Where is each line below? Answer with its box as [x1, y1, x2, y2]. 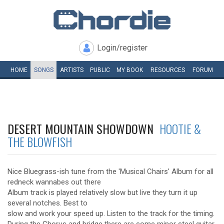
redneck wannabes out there [7, 177, 101, 186]
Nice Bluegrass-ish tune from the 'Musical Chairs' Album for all [7, 167, 213, 176]
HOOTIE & [159, 119, 201, 137]
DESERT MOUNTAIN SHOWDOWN [7, 119, 159, 137]
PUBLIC [89, 66, 110, 73]
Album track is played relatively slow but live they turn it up [7, 188, 197, 197]
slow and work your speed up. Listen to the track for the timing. [7, 209, 214, 218]
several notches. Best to [7, 198, 87, 207]
